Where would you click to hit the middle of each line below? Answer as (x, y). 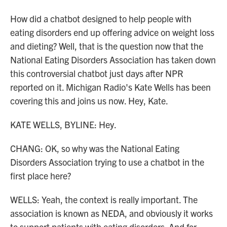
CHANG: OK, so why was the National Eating (95, 148)
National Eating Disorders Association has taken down (113, 60)
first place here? (41, 176)
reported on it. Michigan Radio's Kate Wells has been (110, 87)
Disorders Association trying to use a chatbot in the (107, 162)
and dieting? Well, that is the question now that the (107, 46)
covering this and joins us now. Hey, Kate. (89, 101)
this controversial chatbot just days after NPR (97, 73)
